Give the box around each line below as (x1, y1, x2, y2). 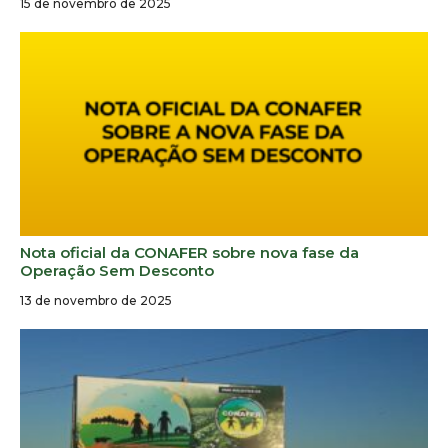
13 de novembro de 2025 (20, 292, 172, 308)
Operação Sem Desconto (20, 260, 214, 280)
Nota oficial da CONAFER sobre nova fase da (20, 242, 359, 262)
